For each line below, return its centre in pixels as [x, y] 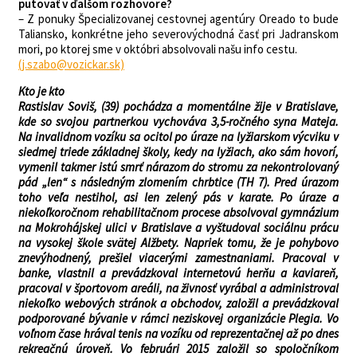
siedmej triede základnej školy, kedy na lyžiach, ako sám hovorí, [178, 152]
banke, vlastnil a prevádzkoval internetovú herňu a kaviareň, [178, 273]
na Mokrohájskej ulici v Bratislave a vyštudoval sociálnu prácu [178, 228]
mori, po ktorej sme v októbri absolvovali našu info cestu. [158, 49]
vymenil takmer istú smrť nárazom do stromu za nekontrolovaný [178, 167]
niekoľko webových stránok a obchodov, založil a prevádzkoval [178, 303]
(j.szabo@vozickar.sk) [71, 64]
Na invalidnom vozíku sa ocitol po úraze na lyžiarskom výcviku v [178, 137]
